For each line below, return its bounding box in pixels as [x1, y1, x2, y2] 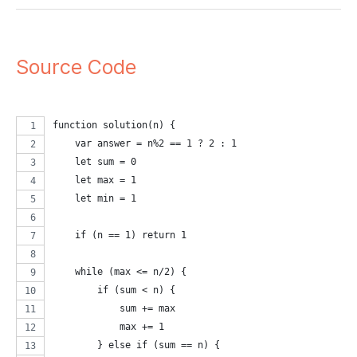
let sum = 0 [53, 156, 136, 168]
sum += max [53, 303, 175, 315]
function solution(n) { [53, 120, 175, 131]
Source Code [16, 54, 136, 80]
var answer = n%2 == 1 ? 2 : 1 [53, 138, 237, 150]
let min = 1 [53, 193, 136, 205]
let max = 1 [53, 175, 136, 186]
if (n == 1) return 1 [53, 229, 186, 241]
